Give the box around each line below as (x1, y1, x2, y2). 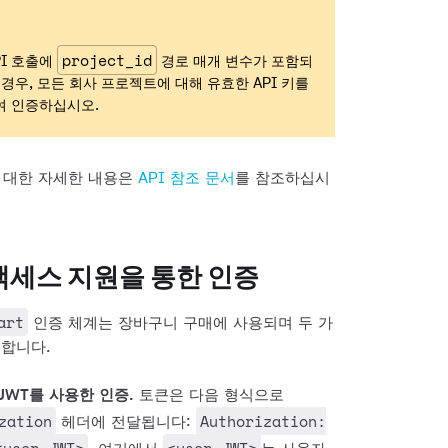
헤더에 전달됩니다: (56, 415, 196, 430)
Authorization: (200, 410, 326, 432)
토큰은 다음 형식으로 (134, 388, 284, 403)
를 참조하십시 (235, 171, 330, 186)
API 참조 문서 (138, 171, 235, 186)
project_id (62, 49, 152, 71)
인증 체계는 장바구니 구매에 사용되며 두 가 (28, 316, 333, 331)
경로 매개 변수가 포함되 (157, 55, 313, 69)
